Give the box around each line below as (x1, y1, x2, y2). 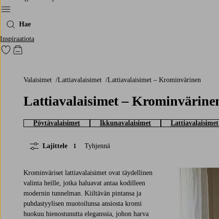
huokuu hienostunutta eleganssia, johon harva (23, 210, 149, 218)
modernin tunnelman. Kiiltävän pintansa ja (23, 189, 141, 197)
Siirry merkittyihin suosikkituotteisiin (5, 49, 118, 57)
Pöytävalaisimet (33, 119, 80, 127)
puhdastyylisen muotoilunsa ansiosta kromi (23, 199, 142, 207)
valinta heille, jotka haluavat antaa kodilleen (23, 179, 145, 187)
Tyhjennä (85, 142, 110, 150)
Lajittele (43, 142, 67, 150)
